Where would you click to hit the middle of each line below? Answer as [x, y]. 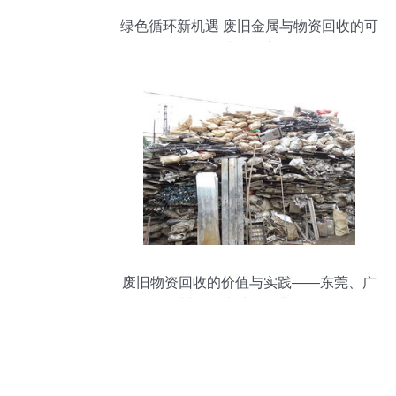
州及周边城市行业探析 [249, 305]
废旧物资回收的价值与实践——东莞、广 [249, 282]
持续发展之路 [249, 48]
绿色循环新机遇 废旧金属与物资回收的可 [249, 26]
